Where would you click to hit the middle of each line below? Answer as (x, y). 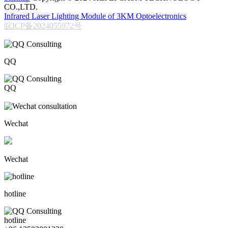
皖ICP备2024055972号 (43, 26)
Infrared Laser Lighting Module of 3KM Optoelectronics (95, 16)
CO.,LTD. (21, 7)
